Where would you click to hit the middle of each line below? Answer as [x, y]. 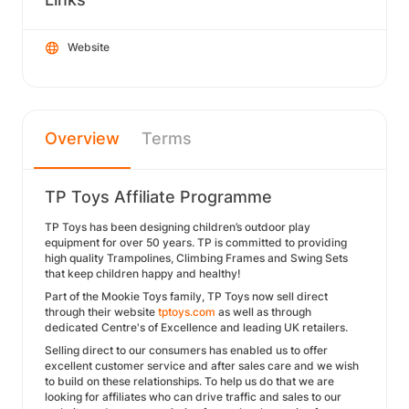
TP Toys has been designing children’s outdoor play [178, 227]
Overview [82, 138]
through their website [101, 312]
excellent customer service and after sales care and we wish [202, 366]
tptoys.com [187, 312]
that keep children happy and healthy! [143, 273]
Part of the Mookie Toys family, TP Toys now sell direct [186, 296]
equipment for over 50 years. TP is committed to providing [196, 242]
